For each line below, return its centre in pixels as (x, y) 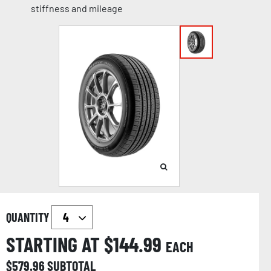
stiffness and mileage (77, 8)
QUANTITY (29, 217)
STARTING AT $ (60, 244)
